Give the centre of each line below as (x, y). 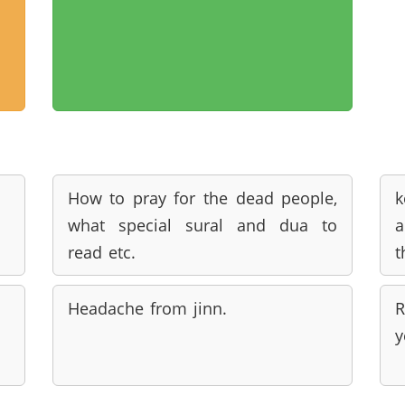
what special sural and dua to (202, 225)
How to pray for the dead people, (202, 198)
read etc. (101, 252)
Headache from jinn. (147, 308)
